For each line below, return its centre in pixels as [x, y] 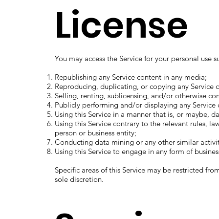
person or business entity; [95, 132]
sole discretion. [79, 179]
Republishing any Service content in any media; [131, 77]
